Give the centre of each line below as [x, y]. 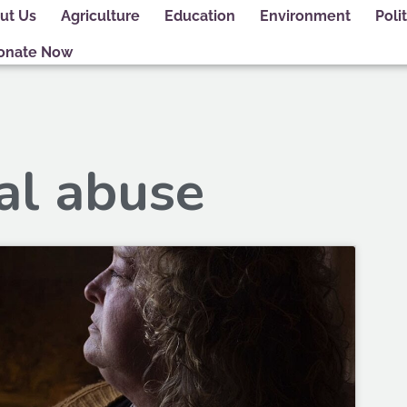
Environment [305, 15]
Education [199, 15]
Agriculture [100, 15]
